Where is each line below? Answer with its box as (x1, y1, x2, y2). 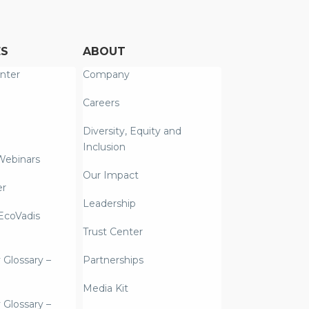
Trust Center (83, 226, 143, 239)
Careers (83, 97, 120, 110)
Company (83, 68, 130, 81)
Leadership (83, 197, 137, 210)
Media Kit (83, 282, 129, 295)
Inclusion (83, 141, 126, 154)
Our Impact (83, 169, 139, 182)
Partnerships (83, 254, 144, 267)
